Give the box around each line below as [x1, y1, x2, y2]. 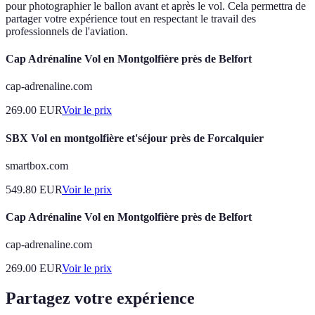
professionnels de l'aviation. [6, 25, 128, 37]
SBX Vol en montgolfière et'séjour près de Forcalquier [6, 131, 264, 144]
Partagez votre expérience [6, 289, 195, 308]
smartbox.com [6, 159, 68, 172]
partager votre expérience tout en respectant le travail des [6, 12, 256, 25]
